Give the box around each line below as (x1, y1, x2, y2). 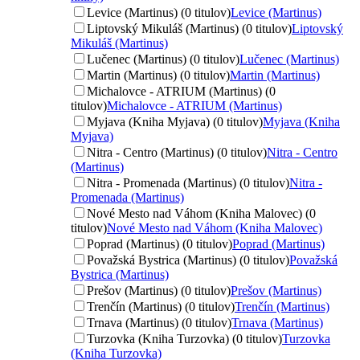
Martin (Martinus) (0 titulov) (87, 67, 230, 82)
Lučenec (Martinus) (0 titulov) (87, 51, 239, 66)
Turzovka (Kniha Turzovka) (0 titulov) (87, 331, 282, 346)
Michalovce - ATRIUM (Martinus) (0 (87, 84, 276, 98)
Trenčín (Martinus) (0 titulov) (87, 299, 235, 313)
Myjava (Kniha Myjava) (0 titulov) (87, 114, 263, 129)
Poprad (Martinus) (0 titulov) (87, 236, 232, 251)
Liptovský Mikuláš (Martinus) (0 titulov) (87, 21, 292, 35)
